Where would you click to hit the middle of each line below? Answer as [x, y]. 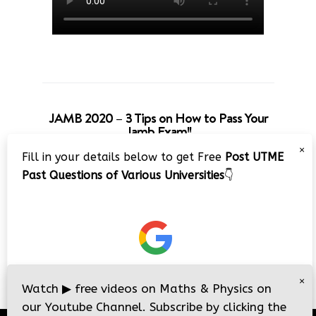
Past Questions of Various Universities [123, 175]
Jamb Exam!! [158, 131]
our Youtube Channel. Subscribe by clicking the [154, 307]
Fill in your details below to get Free [123, 157]
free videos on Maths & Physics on [171, 288]
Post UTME [254, 157]
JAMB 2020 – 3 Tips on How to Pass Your [158, 118]
